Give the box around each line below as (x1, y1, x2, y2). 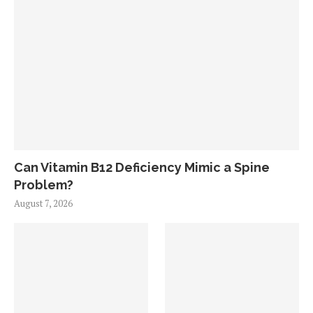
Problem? (14, 177, 73, 192)
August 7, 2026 (14, 197, 73, 210)
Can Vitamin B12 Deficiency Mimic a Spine (14, 160, 270, 175)
